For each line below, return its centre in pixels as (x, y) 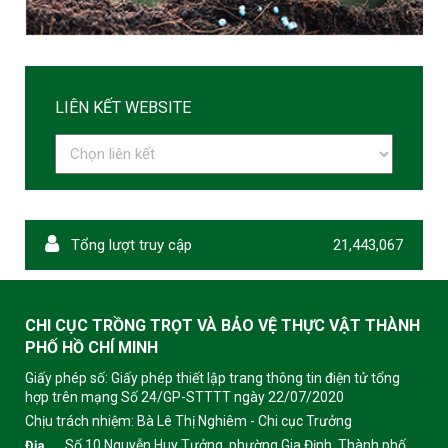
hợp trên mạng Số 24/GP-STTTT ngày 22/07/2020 (184, 396)
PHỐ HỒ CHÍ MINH (91, 347)
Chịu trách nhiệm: (81, 420)
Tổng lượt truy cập (129, 244)
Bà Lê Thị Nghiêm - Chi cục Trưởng (244, 420)
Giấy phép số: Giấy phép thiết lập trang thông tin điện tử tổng (212, 377)
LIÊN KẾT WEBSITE (123, 107)
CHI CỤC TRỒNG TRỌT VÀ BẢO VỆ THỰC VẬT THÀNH (222, 325)
